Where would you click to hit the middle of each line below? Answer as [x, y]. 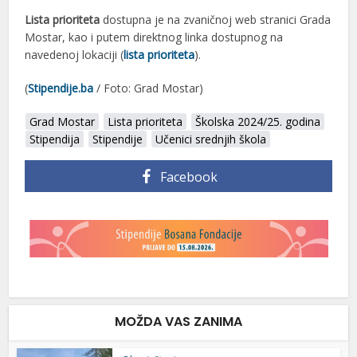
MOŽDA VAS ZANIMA [178, 321]
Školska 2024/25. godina [258, 121]
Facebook [189, 177]
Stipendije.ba [61, 88]
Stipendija [55, 139]
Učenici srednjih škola [211, 139]
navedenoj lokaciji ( [75, 54]
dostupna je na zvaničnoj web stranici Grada [216, 19]
